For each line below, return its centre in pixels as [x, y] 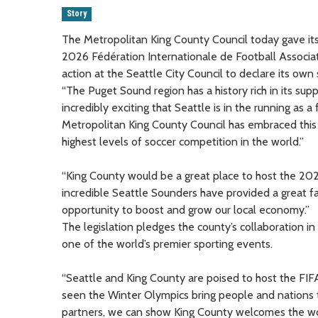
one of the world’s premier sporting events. [167, 243]
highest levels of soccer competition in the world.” [183, 141]
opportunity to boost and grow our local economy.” [186, 209]
